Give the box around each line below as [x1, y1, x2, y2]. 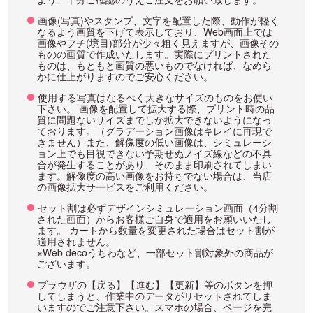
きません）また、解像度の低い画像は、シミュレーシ [37, 135, 272, 150]
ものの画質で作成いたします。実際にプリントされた [37, 47, 272, 61]
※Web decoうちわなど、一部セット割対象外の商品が [37, 245, 273, 260]
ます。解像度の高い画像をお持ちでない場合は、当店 [37, 168, 272, 183]
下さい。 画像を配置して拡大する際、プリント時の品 [37, 101, 275, 116]
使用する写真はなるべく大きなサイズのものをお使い [38, 90, 272, 105]
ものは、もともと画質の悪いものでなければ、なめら [37, 58, 272, 73]
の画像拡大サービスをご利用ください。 [37, 180, 213, 194]
